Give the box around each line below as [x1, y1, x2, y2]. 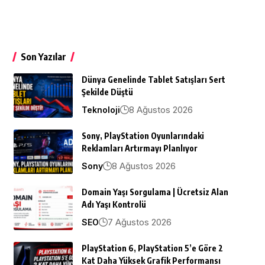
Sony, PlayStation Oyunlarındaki [81, 130, 204, 141]
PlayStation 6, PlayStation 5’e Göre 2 [81, 243, 223, 253]
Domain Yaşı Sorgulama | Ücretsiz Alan [81, 186, 228, 197]
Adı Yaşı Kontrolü [81, 199, 146, 209]
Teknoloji [81, 104, 120, 115]
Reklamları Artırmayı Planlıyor [81, 143, 198, 153]
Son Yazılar [20, 50, 66, 63]
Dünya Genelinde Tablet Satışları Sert [81, 74, 225, 85]
